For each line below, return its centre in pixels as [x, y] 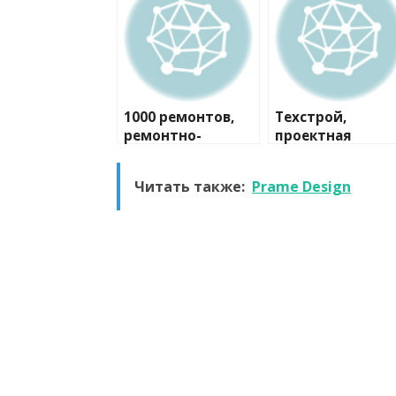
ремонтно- [163, 136]
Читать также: [190, 187]
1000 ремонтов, [179, 118]
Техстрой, [311, 118]
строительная [176, 155]
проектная [313, 136]
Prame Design [301, 187]
